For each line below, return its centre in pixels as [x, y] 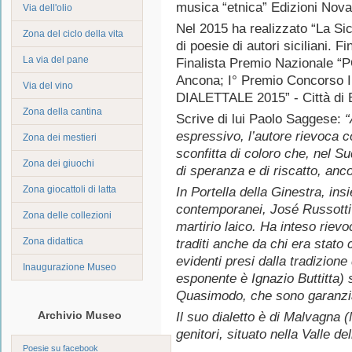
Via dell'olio [48, 7]
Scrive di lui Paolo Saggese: [260, 119]
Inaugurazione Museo [70, 267]
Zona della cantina [62, 111]
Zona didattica [53, 241]
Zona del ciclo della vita [73, 33]
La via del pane [56, 59]
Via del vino [48, 85]
